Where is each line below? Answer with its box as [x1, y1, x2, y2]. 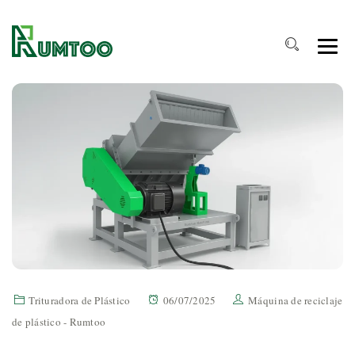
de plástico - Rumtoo [12, 315, 106, 330]
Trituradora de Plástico [29, 293, 131, 308]
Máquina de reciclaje [248, 293, 343, 308]
